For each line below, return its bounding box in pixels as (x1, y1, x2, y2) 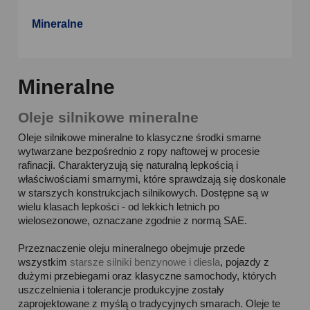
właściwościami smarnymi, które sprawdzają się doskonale (18, 173, 286, 185)
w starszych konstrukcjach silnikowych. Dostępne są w (18, 187, 269, 199)
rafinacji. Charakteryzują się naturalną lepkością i (18, 159, 239, 171)
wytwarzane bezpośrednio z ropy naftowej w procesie (18, 145, 260, 157)
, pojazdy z (220, 256, 270, 268)
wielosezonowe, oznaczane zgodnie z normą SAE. (18, 215, 248, 226)
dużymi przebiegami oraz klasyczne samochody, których (18, 270, 277, 282)
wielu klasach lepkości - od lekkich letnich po (18, 201, 220, 212)
